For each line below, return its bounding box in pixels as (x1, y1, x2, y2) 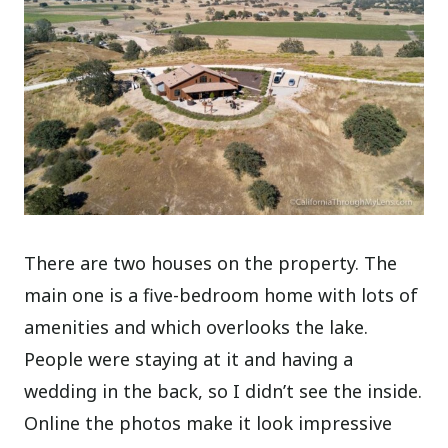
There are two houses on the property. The (24, 250, 398, 275)
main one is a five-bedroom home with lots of (24, 282, 419, 307)
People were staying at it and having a (24, 346, 354, 371)
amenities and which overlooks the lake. (24, 314, 369, 339)
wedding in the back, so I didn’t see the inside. (24, 378, 423, 403)
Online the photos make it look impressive (24, 410, 393, 435)
